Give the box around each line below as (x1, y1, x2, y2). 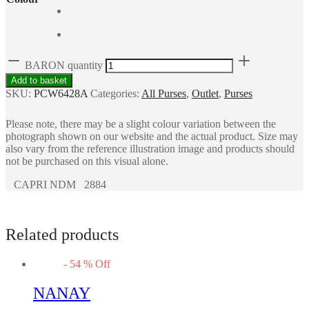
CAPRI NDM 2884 (6, 178, 106, 190)
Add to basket (11, 74, 67, 86)
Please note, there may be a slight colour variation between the (6, 117, 276, 130)
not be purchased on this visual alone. (6, 154, 168, 167)
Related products (6, 225, 119, 243)
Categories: (90, 87, 141, 99)
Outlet (192, 87, 219, 99)
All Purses (141, 87, 186, 99)
